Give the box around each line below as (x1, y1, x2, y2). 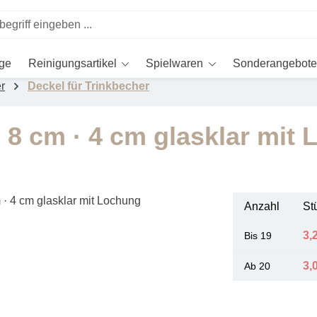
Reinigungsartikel (28, 57, 117, 69)
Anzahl (243, 200, 279, 212)
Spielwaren (146, 57, 204, 69)
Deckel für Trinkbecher (28, 80, 149, 92)
